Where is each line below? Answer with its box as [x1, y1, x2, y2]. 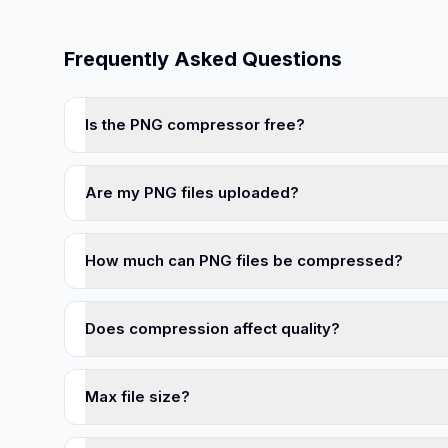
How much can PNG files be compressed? [85, 251, 403, 270]
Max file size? [85, 387, 190, 406]
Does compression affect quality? [85, 319, 340, 338]
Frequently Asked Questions [64, 47, 342, 71]
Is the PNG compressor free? [85, 115, 305, 134]
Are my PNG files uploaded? [85, 183, 299, 202]
